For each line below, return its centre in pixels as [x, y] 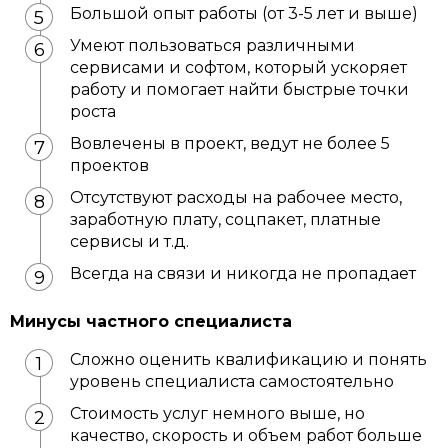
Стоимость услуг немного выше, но [217, 413]
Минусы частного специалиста [151, 321]
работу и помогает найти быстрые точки [239, 89]
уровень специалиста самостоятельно [232, 381]
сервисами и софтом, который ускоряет [238, 67]
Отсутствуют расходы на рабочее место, [236, 197]
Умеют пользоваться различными [212, 45]
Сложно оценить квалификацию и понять [248, 359]
